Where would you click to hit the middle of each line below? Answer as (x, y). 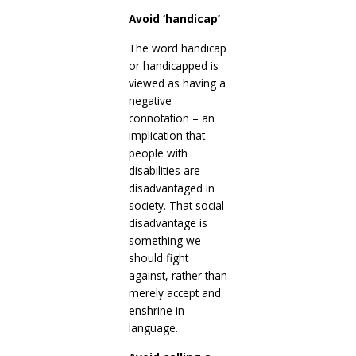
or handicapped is (173, 65)
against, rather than (178, 275)
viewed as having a (177, 83)
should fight (158, 257)
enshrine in (156, 310)
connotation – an (171, 118)
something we (164, 240)
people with (158, 153)
